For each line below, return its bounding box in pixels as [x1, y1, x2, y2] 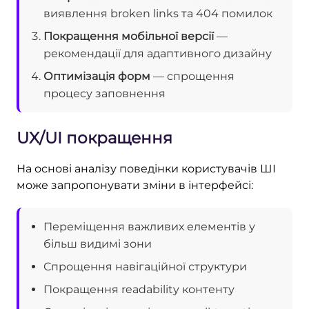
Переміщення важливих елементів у [43, 219, 255, 233]
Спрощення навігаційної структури [43, 259, 247, 273]
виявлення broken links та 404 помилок [43, 6, 272, 20]
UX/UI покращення [17, 128, 172, 148]
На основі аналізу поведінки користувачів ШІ [17, 161, 276, 175]
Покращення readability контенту [43, 282, 235, 296]
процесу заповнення [43, 86, 166, 100]
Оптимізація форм [43, 69, 150, 83]
